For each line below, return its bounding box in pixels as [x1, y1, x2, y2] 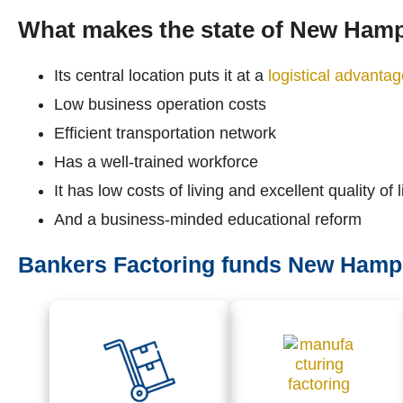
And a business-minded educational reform [54, 210, 362, 228]
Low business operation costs [54, 95, 266, 113]
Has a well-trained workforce [54, 153, 258, 171]
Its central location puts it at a [54, 67, 268, 85]
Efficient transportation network [54, 124, 276, 142]
